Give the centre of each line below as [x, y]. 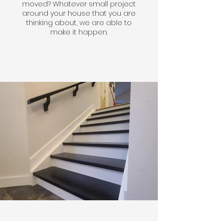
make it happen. [79, 32]
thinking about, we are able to [79, 23]
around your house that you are [79, 13]
